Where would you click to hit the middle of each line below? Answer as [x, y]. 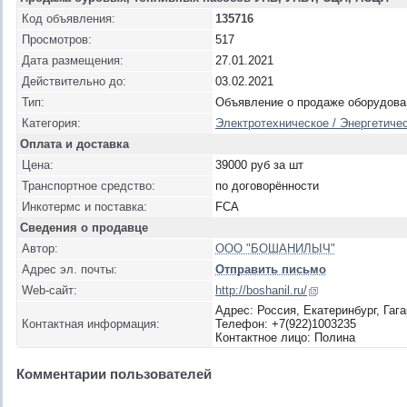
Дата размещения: [73, 60]
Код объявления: [69, 19]
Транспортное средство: [89, 186]
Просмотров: [57, 40]
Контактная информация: [91, 324]
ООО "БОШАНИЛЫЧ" [275, 248]
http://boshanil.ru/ [261, 290]
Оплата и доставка [74, 144]
